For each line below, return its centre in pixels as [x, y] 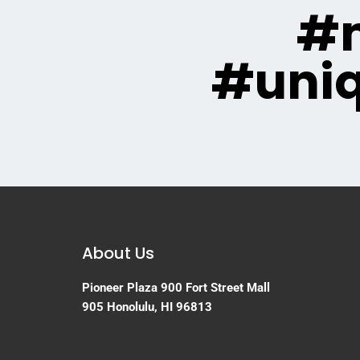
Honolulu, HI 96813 [160, 307]
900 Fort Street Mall [215, 288]
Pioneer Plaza [120, 288]
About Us [118, 254]
